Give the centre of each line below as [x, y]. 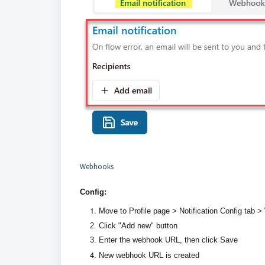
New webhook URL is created [149, 255]
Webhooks [97, 167]
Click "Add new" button [138, 225]
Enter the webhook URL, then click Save [168, 240]
